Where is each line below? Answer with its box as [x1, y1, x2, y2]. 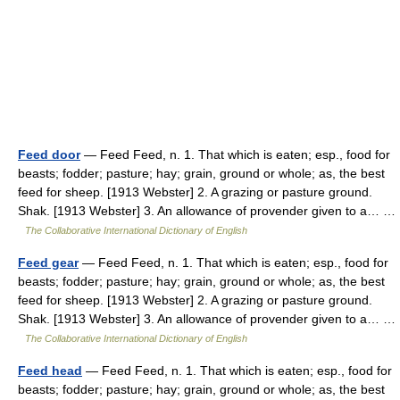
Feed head [18, 363, 82, 378]
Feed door [18, 147, 80, 162]
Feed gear [18, 255, 79, 270]
